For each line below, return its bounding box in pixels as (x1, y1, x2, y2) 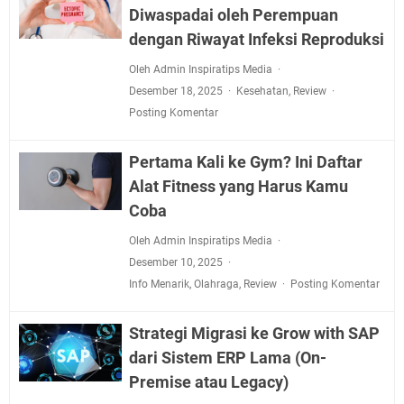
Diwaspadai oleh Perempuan (128, 5, 338, 24)
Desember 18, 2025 (128, 85, 225, 97)
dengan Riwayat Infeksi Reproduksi (128, 30, 384, 49)
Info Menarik (128, 278, 189, 290)
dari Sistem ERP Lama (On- (128, 348, 326, 367)
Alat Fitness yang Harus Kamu (128, 177, 348, 196)
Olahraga (193, 278, 239, 290)
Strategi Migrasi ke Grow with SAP (128, 324, 380, 343)
